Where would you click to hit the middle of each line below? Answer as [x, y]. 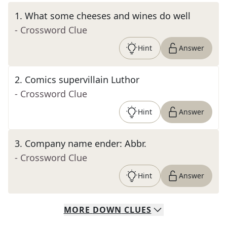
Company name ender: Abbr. [86, 143]
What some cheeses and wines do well [108, 16]
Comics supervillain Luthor [82, 80]
